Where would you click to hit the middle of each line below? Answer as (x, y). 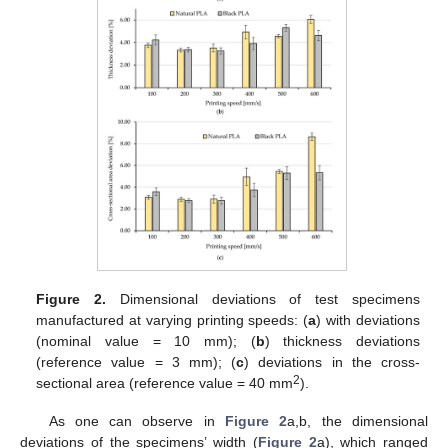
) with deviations (368, 319)
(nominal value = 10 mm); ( (146, 340)
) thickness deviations (342, 340)
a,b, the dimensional (358, 420)
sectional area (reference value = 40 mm (165, 382)
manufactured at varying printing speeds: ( (172, 319)
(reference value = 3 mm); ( (136, 361)
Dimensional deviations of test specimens (263, 298)
